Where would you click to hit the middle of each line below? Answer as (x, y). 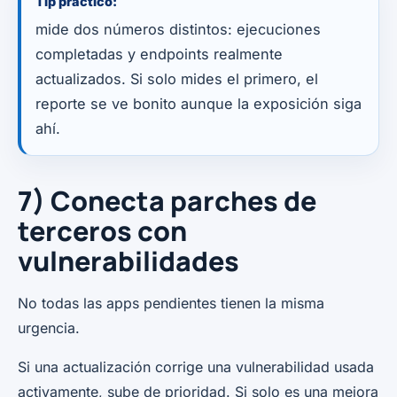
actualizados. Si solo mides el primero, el (177, 78)
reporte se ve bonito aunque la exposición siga (198, 103)
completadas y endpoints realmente (159, 54)
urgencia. (49, 327)
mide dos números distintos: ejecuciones (178, 29)
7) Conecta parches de (167, 200)
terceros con (102, 230)
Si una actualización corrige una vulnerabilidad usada (196, 366)
